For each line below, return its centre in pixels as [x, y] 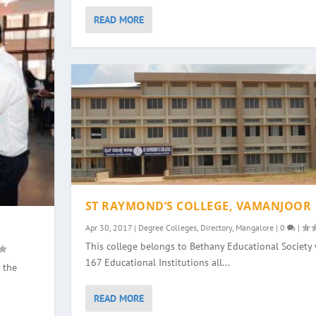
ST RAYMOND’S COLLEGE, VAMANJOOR [198, 206]
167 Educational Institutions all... [157, 263]
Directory [216, 228]
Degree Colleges [167, 228]
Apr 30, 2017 [108, 228]
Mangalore [254, 228]
